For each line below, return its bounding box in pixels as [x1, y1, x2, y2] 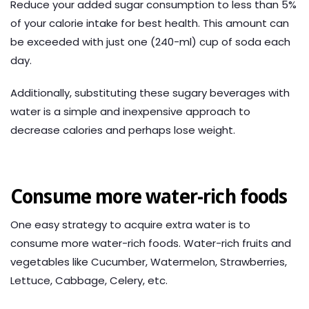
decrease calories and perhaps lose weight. [10, 123, 235, 138]
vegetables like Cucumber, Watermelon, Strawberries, [10, 255, 287, 270]
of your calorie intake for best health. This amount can [10, 16, 289, 31]
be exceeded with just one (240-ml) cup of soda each [10, 34, 290, 50]
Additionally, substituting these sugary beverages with [10, 86, 290, 101]
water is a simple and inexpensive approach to [10, 104, 250, 119]
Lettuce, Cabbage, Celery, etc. [10, 273, 168, 288]
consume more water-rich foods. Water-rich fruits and [10, 236, 291, 251]
